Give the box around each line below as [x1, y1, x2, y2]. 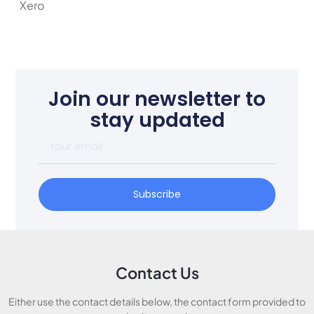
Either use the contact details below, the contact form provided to [8, 294, 306, 308]
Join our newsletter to [48, 85, 266, 113]
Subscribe [133, 187, 181, 202]
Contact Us [115, 262, 199, 282]
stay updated [89, 106, 225, 134]
